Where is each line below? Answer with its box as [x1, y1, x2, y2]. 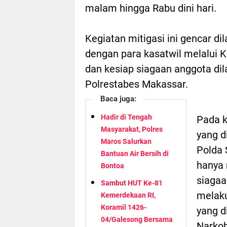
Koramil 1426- [101, 203, 146, 211]
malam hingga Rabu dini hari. [85, 2, 216, 14]
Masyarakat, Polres [101, 125, 163, 133]
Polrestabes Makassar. [85, 78, 188, 90]
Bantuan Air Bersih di [101, 149, 169, 158]
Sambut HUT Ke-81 [101, 178, 163, 187]
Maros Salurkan [101, 137, 152, 145]
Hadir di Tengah [101, 112, 152, 121]
